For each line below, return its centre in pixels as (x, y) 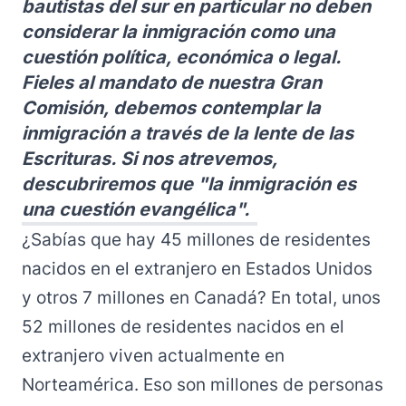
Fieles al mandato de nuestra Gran (172, 82)
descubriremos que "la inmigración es (189, 184)
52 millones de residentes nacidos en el (183, 327)
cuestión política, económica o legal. (181, 57)
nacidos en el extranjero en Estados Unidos (197, 269)
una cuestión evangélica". (136, 209)
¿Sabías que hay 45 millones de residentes (196, 240)
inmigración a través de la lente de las (188, 133)
